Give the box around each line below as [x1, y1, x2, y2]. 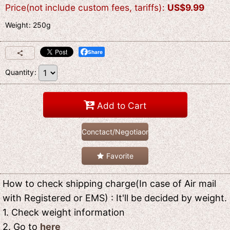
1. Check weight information [3, 207, 125, 218]
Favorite [106, 151, 133, 161]
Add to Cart [97, 100, 146, 111]
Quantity [5, 67, 34, 76]
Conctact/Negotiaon [82, 127, 150, 137]
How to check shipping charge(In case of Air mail [3, 178, 216, 189]
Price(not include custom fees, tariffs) [5, 2, 162, 13]
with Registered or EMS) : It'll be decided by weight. [3, 193, 227, 204]
